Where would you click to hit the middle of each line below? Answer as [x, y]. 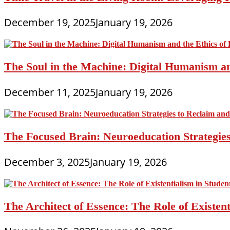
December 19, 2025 [50, 22]
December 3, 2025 [47, 162]
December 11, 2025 [50, 92]
